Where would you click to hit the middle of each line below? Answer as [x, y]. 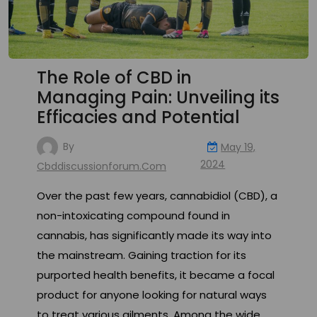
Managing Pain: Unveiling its [158, 98]
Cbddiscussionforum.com [102, 167]
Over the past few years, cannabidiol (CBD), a [157, 196]
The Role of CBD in [114, 78]
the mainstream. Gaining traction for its [142, 255]
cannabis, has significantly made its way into [154, 236]
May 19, [238, 148]
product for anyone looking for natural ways [152, 295]
